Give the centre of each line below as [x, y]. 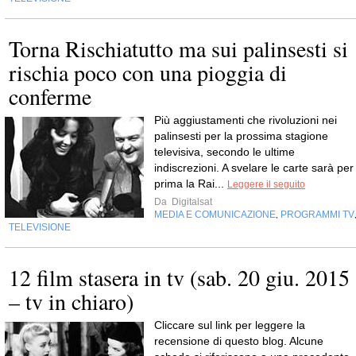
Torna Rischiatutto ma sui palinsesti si [178, 49]
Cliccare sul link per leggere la [230, 325]
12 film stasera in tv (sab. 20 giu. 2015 [179, 278]
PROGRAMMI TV [317, 215]
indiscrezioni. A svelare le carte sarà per [254, 168]
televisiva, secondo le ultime [224, 152]
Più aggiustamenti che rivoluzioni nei [246, 120]
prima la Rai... [191, 184]
